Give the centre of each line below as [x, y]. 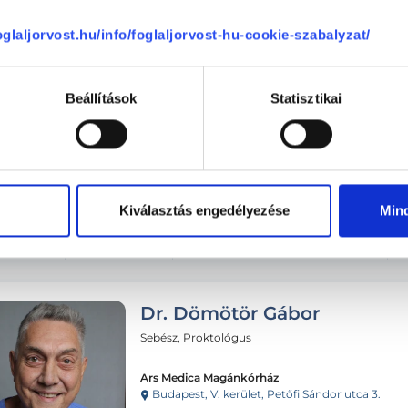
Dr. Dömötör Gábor [230, 313]
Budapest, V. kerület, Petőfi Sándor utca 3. [265, 393]
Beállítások [101, 98]
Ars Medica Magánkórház [209, 377]
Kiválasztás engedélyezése [204, 210]
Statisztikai [306, 98]
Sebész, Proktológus [196, 337]
